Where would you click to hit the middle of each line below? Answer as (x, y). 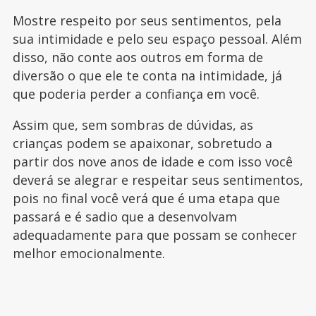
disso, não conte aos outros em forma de (138, 57)
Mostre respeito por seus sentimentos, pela (147, 21)
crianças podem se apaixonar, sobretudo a (142, 144)
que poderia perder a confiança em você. (136, 94)
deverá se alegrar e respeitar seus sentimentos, (158, 180)
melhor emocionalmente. (89, 254)
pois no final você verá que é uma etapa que (146, 199)
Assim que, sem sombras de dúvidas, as (133, 125)
